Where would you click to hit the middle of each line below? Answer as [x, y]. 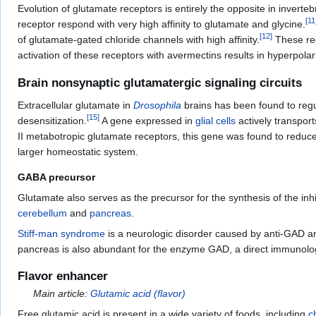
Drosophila [157, 105]
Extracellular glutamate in [75, 105]
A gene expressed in [147, 120]
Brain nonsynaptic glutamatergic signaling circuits [160, 83]
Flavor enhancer [63, 276]
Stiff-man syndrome [61, 233]
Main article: [62, 294]
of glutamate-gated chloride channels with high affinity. [139, 40]
